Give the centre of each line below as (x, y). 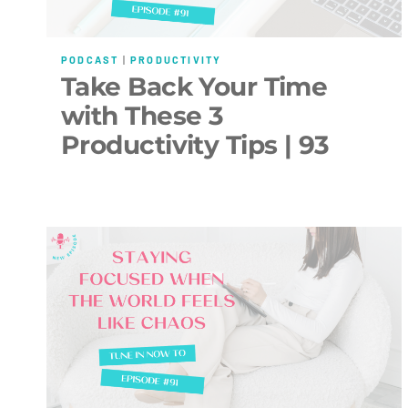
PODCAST (90, 59)
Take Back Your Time (194, 87)
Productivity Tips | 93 (195, 145)
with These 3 (143, 116)
